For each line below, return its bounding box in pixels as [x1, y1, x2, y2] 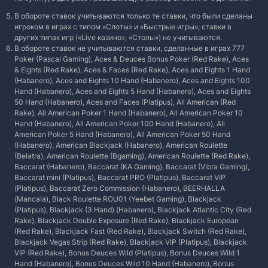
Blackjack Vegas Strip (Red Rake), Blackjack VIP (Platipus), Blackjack [14, 237, 247, 246]
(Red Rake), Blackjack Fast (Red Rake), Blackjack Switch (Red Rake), [14, 227, 246, 236]
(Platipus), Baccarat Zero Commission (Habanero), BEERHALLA [14, 184, 225, 193]
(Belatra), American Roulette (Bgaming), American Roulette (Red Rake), [14, 151, 250, 160]
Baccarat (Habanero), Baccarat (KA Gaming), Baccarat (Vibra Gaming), [14, 162, 249, 171]
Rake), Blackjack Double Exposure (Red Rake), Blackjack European [14, 216, 239, 225]
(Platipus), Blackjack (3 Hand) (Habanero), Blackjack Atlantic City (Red [14, 205, 251, 214]
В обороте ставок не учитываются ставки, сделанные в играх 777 [14, 44, 245, 53]
